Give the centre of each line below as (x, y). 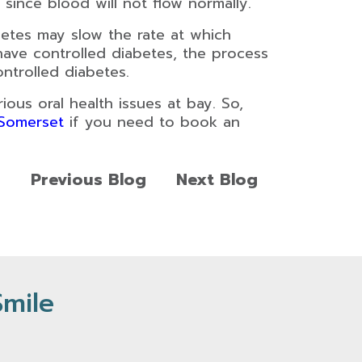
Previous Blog (88, 179)
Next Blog (217, 179)
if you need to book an (152, 122)
